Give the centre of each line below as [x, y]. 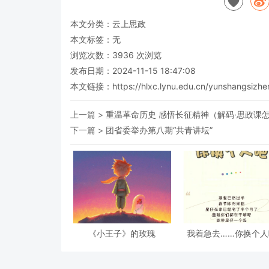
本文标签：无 [95, 39]
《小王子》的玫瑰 [122, 233]
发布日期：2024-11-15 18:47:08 [133, 70]
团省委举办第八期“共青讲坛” [159, 130]
